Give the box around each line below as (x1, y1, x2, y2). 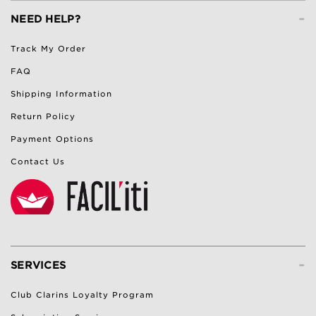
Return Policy (11, 111, 75, 121)
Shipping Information (11, 88, 112, 99)
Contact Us (11, 156, 65, 166)
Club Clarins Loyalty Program (11, 289, 154, 300)
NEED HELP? (11, 13, 80, 25)
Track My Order (11, 43, 86, 54)
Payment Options (11, 133, 94, 144)
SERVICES (11, 259, 66, 271)
